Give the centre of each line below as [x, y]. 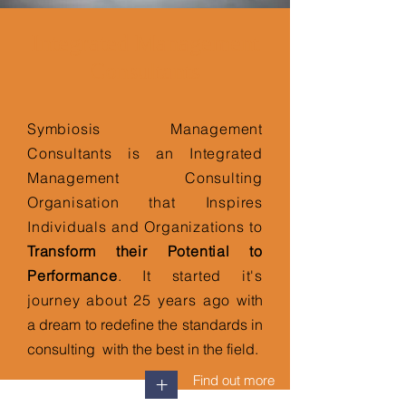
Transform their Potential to [145, 251]
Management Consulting [145, 178]
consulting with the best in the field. [143, 349]
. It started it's [190, 275]
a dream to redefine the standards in [145, 324]
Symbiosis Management [145, 129]
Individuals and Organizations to [145, 227]
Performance [72, 275]
